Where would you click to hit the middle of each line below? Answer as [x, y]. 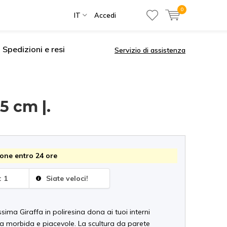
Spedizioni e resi [34, 49]
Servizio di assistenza [150, 50]
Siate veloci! [66, 178]
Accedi [105, 15]
